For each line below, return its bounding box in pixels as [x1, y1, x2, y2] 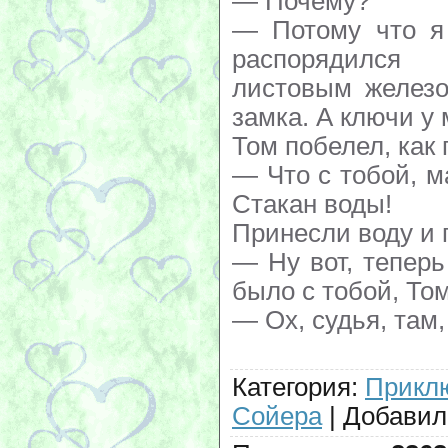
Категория [232, 372, 351, 401]
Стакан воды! [232, 189, 392, 218]
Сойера [232, 401, 322, 430]
